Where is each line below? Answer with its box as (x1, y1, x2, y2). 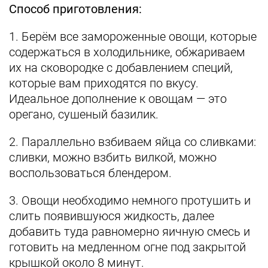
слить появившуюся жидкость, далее (9, 209, 214, 223)
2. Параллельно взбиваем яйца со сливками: (9, 135, 256, 149)
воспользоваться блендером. (9, 166, 175, 180)
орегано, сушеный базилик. (9, 107, 159, 121)
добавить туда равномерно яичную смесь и (9, 224, 250, 239)
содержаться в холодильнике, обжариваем (9, 45, 245, 59)
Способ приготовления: (9, 2, 142, 16)
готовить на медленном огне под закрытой (9, 240, 246, 254)
